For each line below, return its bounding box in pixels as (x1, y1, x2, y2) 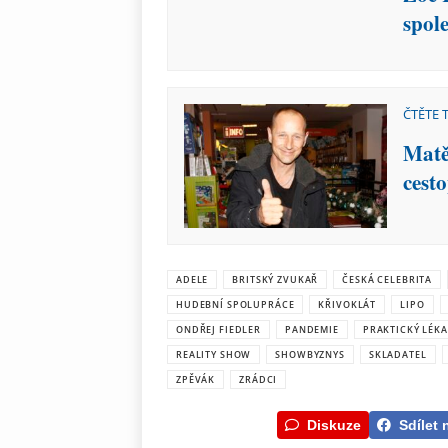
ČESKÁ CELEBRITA (342, 272, 433, 286)
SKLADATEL (368, 347, 427, 361)
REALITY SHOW (176, 347, 252, 361)
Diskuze (307, 416, 361, 433)
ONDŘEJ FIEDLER (176, 322, 261, 336)
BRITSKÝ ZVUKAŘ (232, 272, 319, 286)
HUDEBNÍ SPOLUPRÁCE (176, 297, 295, 311)
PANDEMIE (284, 322, 339, 336)
